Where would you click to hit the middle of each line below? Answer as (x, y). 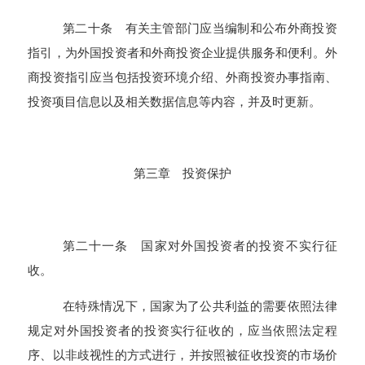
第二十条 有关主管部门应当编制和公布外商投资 (200, 28)
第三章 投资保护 (182, 174)
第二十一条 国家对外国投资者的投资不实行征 (200, 245)
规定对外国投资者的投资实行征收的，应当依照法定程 (182, 330)
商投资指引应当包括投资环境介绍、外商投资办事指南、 (182, 77)
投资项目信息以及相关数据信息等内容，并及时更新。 (175, 101)
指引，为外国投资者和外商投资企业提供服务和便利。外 (182, 52)
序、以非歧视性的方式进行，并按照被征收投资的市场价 (182, 354)
